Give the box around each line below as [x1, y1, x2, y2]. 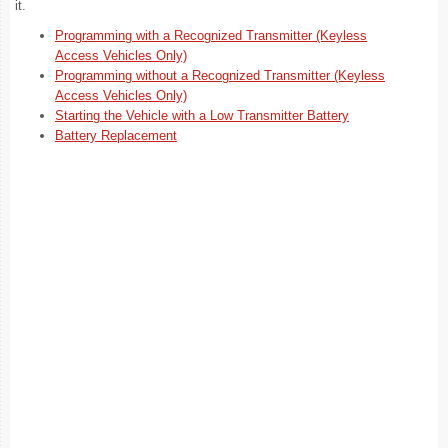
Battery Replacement [55, 128, 177, 143]
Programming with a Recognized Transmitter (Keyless [55, 28, 367, 43]
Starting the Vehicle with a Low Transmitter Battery [55, 108, 349, 123]
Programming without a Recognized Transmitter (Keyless [55, 68, 385, 83]
